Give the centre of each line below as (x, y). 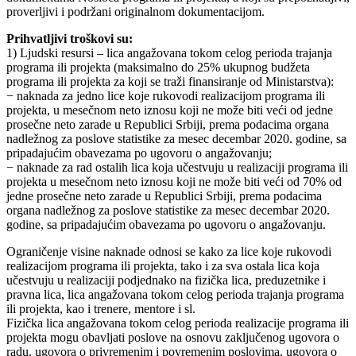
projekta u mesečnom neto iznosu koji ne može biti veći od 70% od (174, 181)
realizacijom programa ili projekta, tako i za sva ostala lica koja (163, 265)
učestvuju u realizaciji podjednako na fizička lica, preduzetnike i (166, 280)
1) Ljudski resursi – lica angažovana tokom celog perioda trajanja (169, 52)
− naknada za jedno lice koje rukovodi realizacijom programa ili (166, 95)
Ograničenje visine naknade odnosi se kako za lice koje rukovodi (169, 251)
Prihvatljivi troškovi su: (70, 38)
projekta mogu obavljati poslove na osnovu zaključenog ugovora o (173, 337)
